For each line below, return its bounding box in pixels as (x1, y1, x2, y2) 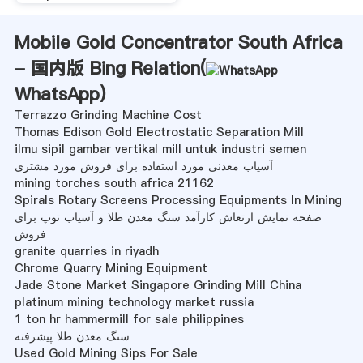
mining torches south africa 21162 (14, 174, 214, 191)
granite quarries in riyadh (14, 242, 159, 259)
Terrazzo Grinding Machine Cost (14, 106, 202, 123)
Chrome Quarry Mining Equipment (14, 259, 207, 276)
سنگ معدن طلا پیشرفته (14, 327, 130, 344)
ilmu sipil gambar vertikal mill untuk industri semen (14, 140, 306, 157)
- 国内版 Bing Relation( (14, 55, 206, 80)
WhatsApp (14, 81, 100, 106)
